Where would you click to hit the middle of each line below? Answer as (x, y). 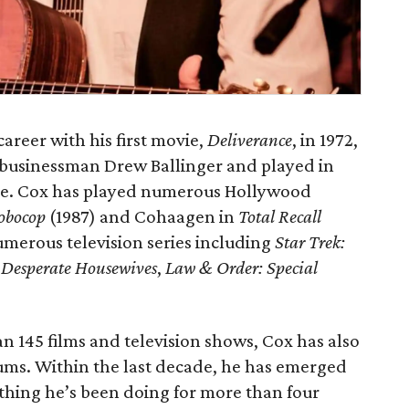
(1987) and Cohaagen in (142, 216)
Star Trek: (310, 242)
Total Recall (280, 216)
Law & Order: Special (241, 267)
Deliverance (250, 140)
